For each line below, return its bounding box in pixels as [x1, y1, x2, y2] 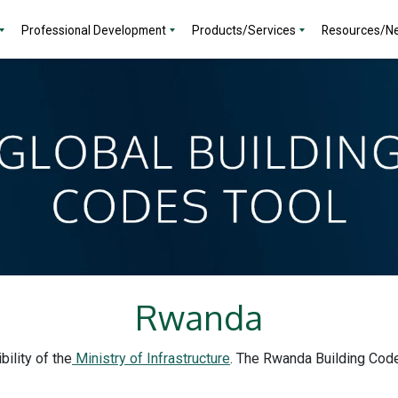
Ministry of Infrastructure [72, 350, 230, 368]
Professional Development [21, 23, 166, 37]
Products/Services [192, 23, 296, 37]
